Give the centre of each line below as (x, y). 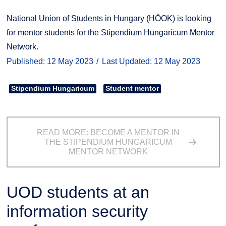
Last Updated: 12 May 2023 (151, 61)
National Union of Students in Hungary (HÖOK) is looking (109, 18)
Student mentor (132, 88)
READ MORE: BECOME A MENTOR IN (108, 133)
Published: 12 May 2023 (50, 61)
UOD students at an (78, 192)
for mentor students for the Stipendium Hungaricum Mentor (110, 32)
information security (77, 212)
